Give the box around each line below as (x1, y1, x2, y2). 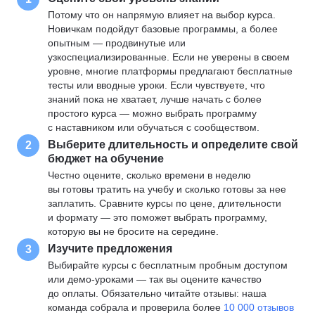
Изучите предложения (48, 242, 172, 255)
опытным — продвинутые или (48, 37, 186, 49)
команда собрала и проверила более (48, 302, 224, 313)
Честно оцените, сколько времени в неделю (48, 169, 251, 181)
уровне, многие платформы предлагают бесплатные (48, 65, 292, 77)
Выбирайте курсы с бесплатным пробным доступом (48, 259, 288, 271)
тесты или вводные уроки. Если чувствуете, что (48, 79, 265, 91)
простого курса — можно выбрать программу (48, 108, 257, 119)
